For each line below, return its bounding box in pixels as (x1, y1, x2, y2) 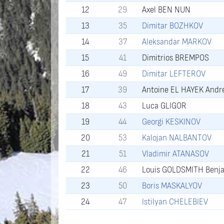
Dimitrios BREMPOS (142, 53, 209, 62)
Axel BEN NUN (142, 5, 191, 14)
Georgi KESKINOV (142, 117, 201, 126)
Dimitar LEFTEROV (142, 69, 206, 78)
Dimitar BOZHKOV (142, 21, 203, 30)
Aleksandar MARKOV (142, 37, 212, 46)
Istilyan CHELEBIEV (142, 197, 208, 206)
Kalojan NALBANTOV (142, 133, 212, 142)
